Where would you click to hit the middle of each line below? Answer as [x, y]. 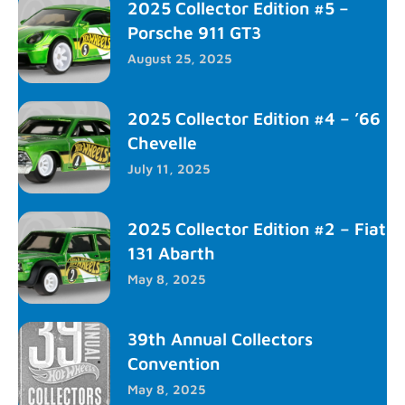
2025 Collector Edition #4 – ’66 [254, 118]
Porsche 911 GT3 [194, 32]
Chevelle [162, 142]
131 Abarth [171, 252]
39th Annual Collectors [220, 338]
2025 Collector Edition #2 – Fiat [257, 228]
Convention [174, 363]
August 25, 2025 [179, 58]
